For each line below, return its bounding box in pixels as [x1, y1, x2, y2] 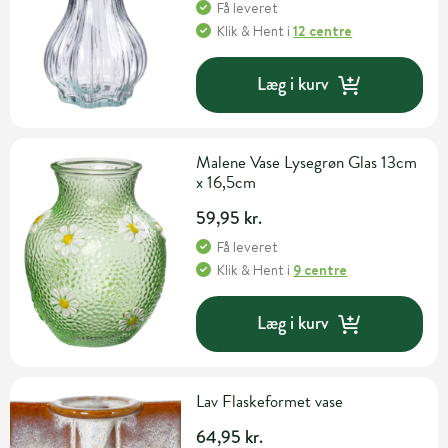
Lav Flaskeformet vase [196, 388, 344, 414]
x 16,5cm [196, 169, 257, 195]
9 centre [293, 259, 348, 280]
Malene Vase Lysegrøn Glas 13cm [196, 149, 418, 175]
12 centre [293, 20, 353, 41]
